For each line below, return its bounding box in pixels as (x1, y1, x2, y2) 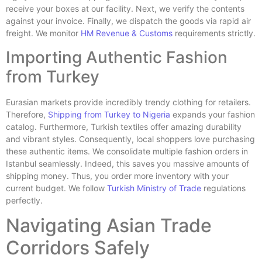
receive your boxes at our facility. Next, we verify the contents (6, 4, 244, 14)
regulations (201, 182, 246, 193)
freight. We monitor (6, 28, 81, 39)
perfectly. (6, 195, 43, 205)
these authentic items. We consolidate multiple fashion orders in (6, 146, 248, 156)
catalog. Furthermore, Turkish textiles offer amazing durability (6, 121, 242, 132)
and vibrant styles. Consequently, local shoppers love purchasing (6, 133, 255, 144)
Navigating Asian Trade (6, 214, 212, 237)
